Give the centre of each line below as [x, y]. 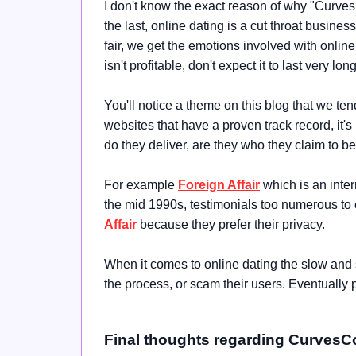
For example [139, 184]
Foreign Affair [219, 184]
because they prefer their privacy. [231, 224]
